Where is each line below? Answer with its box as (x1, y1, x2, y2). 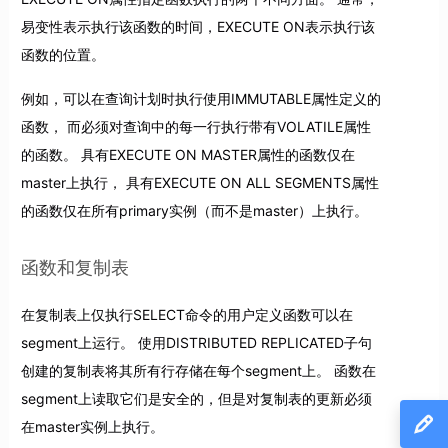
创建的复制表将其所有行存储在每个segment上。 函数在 (20, 361, 376, 379)
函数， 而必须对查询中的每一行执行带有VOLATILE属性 (20, 118, 371, 136)
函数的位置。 (20, 46, 105, 64)
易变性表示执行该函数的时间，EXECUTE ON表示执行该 (20, 18, 375, 36)
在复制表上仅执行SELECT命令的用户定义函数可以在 (20, 305, 353, 323)
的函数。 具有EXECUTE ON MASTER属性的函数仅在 (20, 146, 355, 164)
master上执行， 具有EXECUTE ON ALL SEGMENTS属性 (20, 174, 379, 192)
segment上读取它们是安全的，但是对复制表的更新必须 (20, 389, 372, 407)
